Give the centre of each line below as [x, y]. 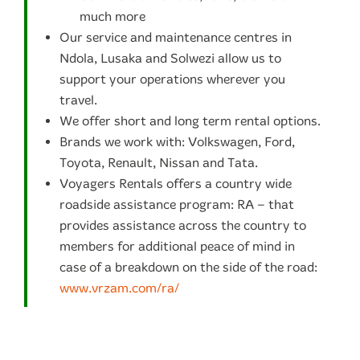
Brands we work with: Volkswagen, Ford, [177, 141]
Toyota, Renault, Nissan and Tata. [159, 162]
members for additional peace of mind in [177, 246]
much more [112, 16]
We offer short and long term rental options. [190, 121]
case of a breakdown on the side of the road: [188, 267]
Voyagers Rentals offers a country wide [176, 183]
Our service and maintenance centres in [176, 37]
